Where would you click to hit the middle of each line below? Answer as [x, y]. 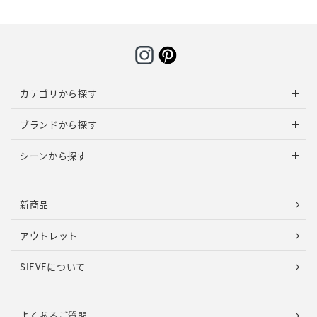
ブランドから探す [59, 125]
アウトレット [49, 236]
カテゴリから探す [59, 93]
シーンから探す [53, 156]
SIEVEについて [53, 267]
